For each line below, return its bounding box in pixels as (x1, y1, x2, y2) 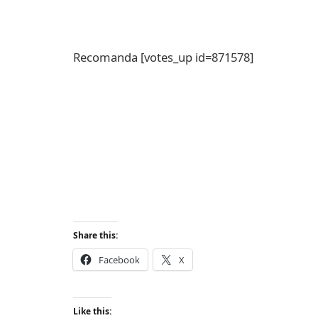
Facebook (99, 253, 140, 267)
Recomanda (73, 49, 141, 66)
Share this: (73, 229, 118, 242)
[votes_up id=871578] (141, 49, 253, 66)
